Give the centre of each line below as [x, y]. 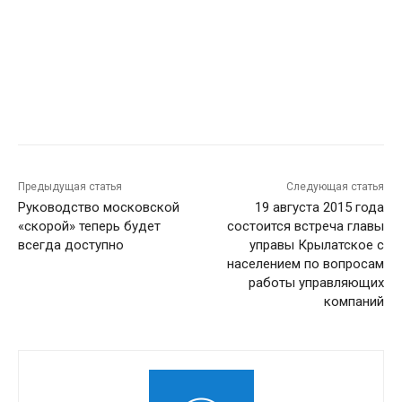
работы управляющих [316, 283]
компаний [354, 302]
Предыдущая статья [70, 187]
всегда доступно [71, 245]
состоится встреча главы [305, 227]
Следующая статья [335, 187]
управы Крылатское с [316, 245]
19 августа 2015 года [319, 208]
